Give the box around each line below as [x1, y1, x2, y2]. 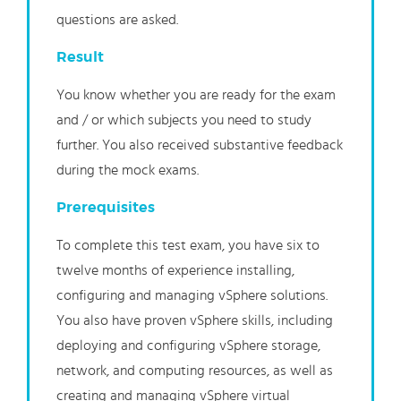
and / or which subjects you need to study [56, 113, 311, 128]
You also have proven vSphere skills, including [56, 313, 333, 328]
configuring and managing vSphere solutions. [56, 288, 328, 303]
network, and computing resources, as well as [56, 363, 333, 379]
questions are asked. [56, 13, 178, 28]
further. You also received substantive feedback [56, 138, 343, 153]
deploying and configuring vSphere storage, [56, 338, 320, 354]
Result [56, 48, 104, 67]
